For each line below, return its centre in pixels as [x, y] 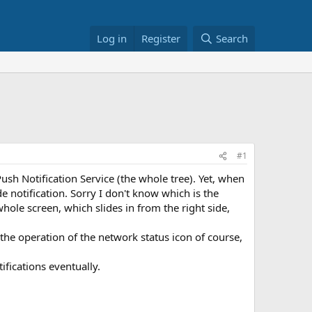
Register [161, 38]
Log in [112, 38]
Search [232, 38]
